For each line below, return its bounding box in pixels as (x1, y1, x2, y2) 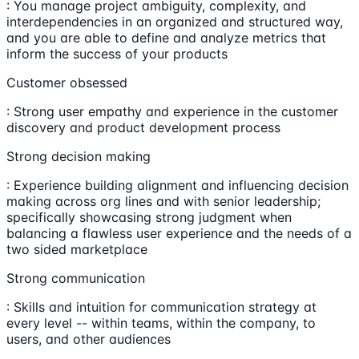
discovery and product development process (6, 119, 280, 135)
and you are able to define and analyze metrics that (6, 29, 326, 46)
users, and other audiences (6, 330, 171, 347)
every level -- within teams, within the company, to (6, 314, 316, 331)
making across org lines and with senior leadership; (6, 192, 321, 209)
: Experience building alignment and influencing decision (6, 176, 349, 193)
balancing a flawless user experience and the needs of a (6, 224, 352, 241)
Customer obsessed (6, 74, 127, 91)
